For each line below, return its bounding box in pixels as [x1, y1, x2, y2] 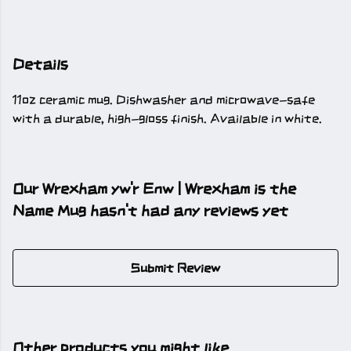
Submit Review [131, 262, 220, 275]
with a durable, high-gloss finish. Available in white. [13, 112, 322, 125]
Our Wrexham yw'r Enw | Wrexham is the [13, 181, 296, 197]
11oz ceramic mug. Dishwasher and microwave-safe [13, 93, 315, 107]
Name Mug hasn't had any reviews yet [13, 203, 288, 219]
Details [13, 56, 68, 71]
